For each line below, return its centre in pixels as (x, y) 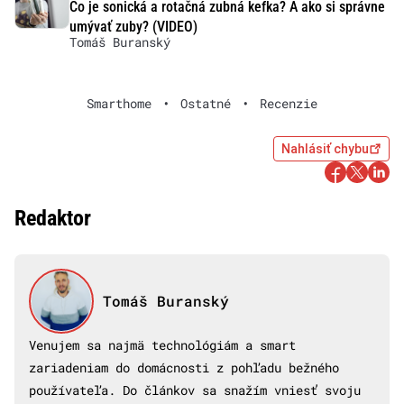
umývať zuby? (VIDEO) (133, 26)
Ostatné (206, 103)
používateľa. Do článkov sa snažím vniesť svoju (195, 390)
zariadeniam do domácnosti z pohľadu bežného (184, 367)
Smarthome (119, 103)
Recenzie (289, 103)
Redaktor (53, 218)
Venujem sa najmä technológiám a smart (162, 344)
